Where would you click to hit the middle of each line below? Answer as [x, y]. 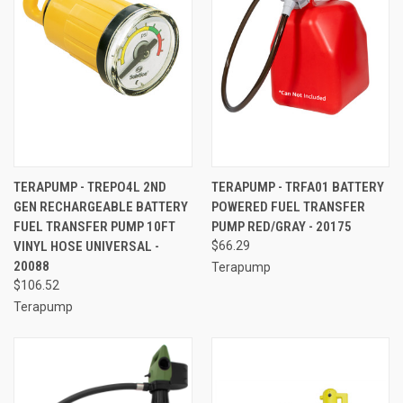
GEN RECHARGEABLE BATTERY [101, 206]
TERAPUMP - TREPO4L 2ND [90, 187]
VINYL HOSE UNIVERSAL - [86, 246]
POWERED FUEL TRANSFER [288, 206]
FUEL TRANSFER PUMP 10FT [94, 226]
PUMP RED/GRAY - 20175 [281, 226]
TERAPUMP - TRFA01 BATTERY [297, 187]
